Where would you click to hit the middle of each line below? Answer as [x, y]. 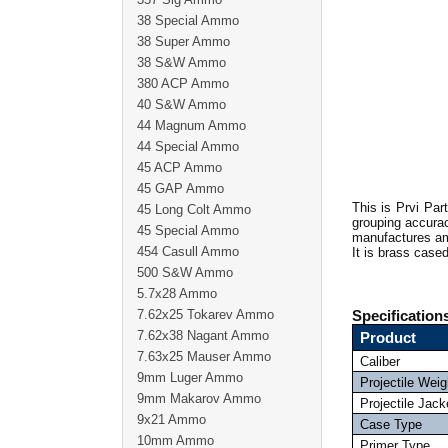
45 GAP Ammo [180, 188]
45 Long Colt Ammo [194, 209]
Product [387, 338]
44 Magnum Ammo [191, 125]
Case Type [390, 424]
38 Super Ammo [183, 41]
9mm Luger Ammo [190, 377]
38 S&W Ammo [181, 62]
